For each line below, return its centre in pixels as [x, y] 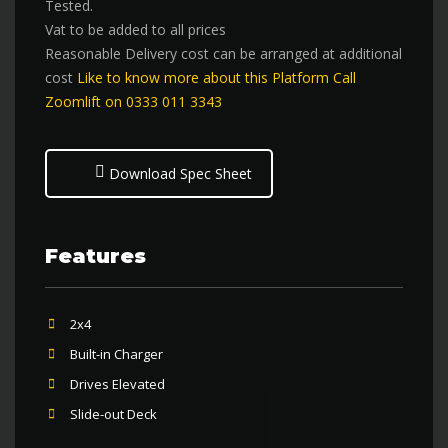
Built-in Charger [116, 354]
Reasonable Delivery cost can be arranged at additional [223, 53]
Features [95, 256]
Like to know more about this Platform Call [216, 77]
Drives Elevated [117, 384]
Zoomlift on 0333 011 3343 [133, 101]
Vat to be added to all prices [135, 29]
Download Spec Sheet [178, 173]
